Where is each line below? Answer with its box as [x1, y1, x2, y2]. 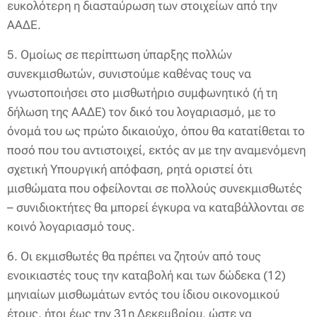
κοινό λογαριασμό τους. [7, 219, 135, 234]
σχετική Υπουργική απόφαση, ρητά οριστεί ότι [7, 162, 253, 176]
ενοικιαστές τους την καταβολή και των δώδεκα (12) [7, 268, 286, 282]
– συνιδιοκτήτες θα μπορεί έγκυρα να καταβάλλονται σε [7, 200, 304, 214]
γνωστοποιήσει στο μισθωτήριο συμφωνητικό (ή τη [7, 86, 277, 100]
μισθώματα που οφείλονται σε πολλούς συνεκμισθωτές [7, 181, 302, 195]
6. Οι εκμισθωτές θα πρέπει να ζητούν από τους [7, 249, 261, 263]
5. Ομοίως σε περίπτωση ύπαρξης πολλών [7, 47, 232, 62]
